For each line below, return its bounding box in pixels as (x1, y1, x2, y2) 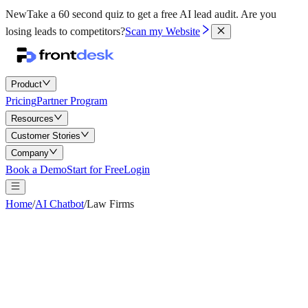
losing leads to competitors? (5, 25, 125, 37)
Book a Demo (5, 164, 67, 175)
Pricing (5, 95, 36, 107)
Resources (11, 113, 54, 124)
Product (11, 79, 42, 89)
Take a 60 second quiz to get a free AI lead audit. (27, 8, 239, 20)
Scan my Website (125, 25, 200, 37)
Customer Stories (11, 131, 80, 141)
